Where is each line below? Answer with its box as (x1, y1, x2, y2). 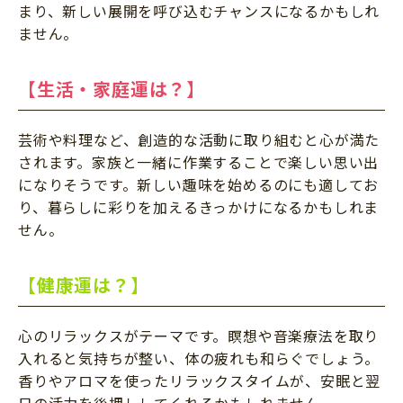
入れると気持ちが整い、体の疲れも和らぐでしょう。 (18, 346, 381, 369)
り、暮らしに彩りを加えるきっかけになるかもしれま (18, 195, 380, 218)
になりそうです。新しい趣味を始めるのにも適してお (18, 173, 380, 195)
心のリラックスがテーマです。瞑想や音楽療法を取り (18, 324, 380, 346)
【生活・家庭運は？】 (18, 75, 206, 102)
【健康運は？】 (18, 271, 149, 298)
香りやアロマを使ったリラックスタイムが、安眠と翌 (18, 369, 381, 391)
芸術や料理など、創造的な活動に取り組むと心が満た (18, 128, 381, 150)
